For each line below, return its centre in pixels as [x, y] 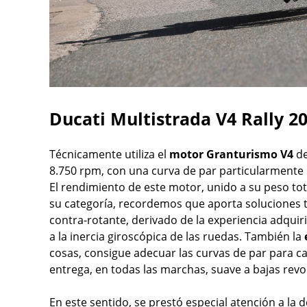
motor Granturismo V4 [231, 155]
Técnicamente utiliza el [108, 155]
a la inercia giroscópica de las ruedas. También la [177, 237]
